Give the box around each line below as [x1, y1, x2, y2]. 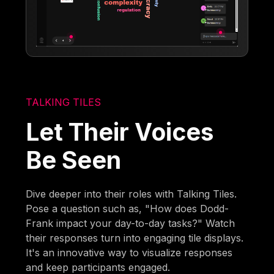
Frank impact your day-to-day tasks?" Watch [26, 217, 235, 230]
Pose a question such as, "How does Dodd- [26, 202, 229, 215]
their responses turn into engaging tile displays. [26, 232, 244, 245]
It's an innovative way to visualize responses [26, 246, 233, 259]
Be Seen [26, 146, 122, 175]
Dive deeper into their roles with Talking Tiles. [26, 188, 237, 201]
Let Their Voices [26, 117, 214, 147]
